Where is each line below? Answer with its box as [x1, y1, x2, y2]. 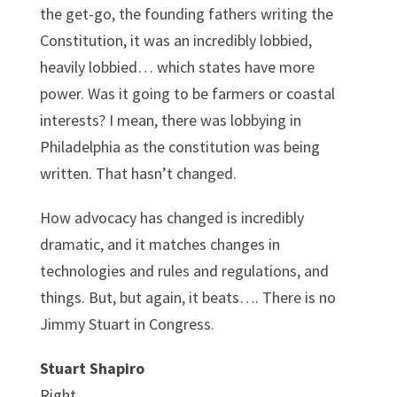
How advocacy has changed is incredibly [39, 206, 304, 228]
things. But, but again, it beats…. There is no [39, 286, 336, 307]
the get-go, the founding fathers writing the [39, 3, 333, 24]
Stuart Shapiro [39, 357, 144, 378]
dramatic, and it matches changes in [39, 233, 280, 254]
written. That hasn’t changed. [39, 162, 237, 183]
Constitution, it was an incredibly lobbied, [39, 29, 312, 51]
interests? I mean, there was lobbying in [39, 109, 301, 130]
